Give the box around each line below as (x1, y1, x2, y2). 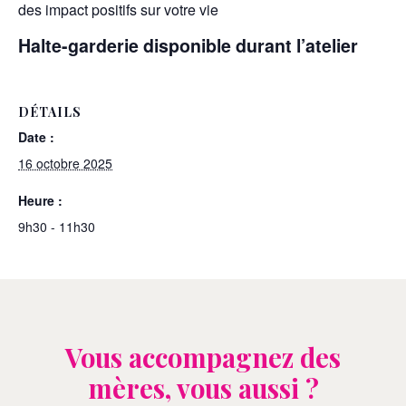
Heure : (18, 191, 63, 210)
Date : (18, 128, 54, 147)
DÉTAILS (18, 103, 82, 121)
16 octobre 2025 (18, 154, 112, 173)
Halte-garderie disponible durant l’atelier (18, 33, 358, 59)
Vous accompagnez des (65, 340, 341, 375)
